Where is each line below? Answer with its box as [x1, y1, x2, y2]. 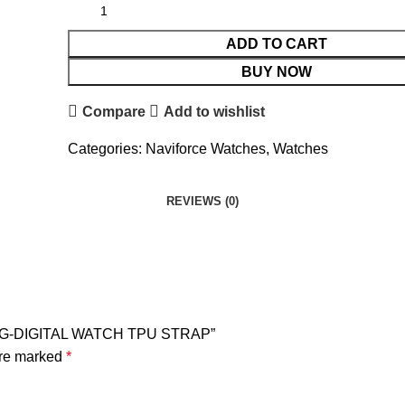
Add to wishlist [164, 103, 266, 119]
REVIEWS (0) [166, 194, 239, 208]
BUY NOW [241, 64, 313, 80]
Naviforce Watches [145, 141, 266, 156]
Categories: [67, 141, 142, 156]
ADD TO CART [226, 36, 328, 52]
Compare [82, 103, 146, 119]
